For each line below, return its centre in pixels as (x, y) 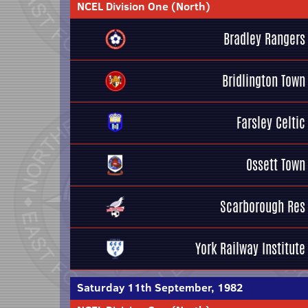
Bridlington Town (264, 81)
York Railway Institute (250, 249)
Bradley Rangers (264, 39)
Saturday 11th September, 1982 (160, 287)
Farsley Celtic (271, 123)
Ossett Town (276, 165)
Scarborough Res (263, 207)
